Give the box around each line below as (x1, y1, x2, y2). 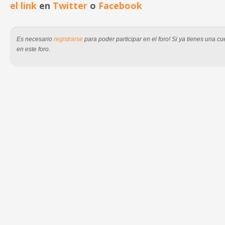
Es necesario (17, 36, 54, 43)
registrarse (54, 36, 83, 43)
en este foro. (17, 46, 50, 53)
